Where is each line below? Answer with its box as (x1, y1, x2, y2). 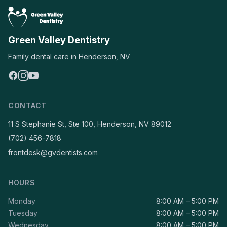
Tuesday (8, 209, 37, 217)
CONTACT (8, 101, 47, 110)
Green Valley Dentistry (8, 34, 110, 45)
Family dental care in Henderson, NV (8, 52, 130, 61)
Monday (8, 197, 35, 205)
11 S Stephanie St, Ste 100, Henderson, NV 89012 (8, 120, 171, 128)
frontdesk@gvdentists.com (8, 148, 98, 157)
